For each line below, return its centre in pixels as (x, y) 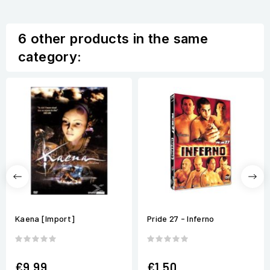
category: (50, 57)
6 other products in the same (113, 39)
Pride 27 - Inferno (181, 219)
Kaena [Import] (45, 219)
